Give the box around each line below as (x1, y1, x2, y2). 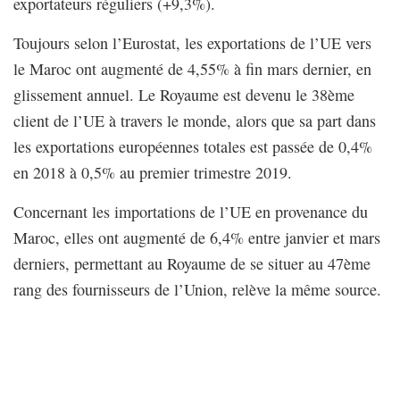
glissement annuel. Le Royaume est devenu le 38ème (13, 83, 354, 105)
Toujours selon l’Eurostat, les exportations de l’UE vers (13, 31, 371, 54)
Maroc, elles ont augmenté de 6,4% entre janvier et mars (13, 226, 380, 248)
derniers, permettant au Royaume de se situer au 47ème (13, 252, 371, 274)
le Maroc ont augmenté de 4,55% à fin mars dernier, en (13, 57, 371, 79)
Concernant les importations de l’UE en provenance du (13, 200, 368, 222)
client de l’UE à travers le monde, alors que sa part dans (13, 109, 376, 131)
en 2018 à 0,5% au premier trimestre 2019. (13, 161, 292, 183)
